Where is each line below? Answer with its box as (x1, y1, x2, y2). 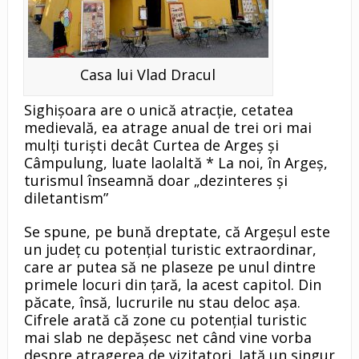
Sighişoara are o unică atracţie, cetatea (23, 100, 293, 120)
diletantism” (23, 188, 108, 208)
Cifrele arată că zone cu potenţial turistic (23, 310, 307, 330)
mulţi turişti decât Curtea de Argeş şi (23, 135, 279, 155)
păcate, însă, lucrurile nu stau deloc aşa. (23, 292, 301, 313)
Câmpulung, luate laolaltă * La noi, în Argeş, (23, 153, 328, 173)
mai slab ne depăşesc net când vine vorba (23, 328, 312, 348)
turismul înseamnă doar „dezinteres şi (23, 171, 288, 191)
